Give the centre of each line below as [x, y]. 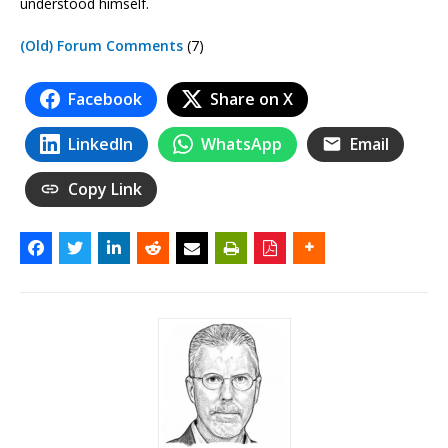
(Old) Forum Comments [101, 45]
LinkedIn [100, 143]
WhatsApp [241, 143]
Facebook [105, 98]
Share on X [251, 98]
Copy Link [105, 188]
